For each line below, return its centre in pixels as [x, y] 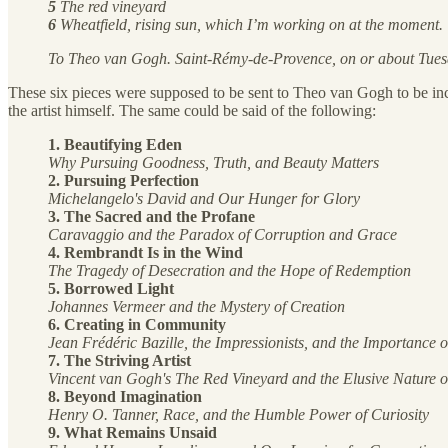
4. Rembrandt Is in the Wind [145, 252]
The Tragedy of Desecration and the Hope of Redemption [229, 270]
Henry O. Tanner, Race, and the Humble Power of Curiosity [238, 414]
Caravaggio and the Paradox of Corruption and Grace [222, 234]
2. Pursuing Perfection [123, 180]
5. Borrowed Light [111, 288]
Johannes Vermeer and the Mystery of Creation [196, 306]
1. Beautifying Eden [115, 144]
